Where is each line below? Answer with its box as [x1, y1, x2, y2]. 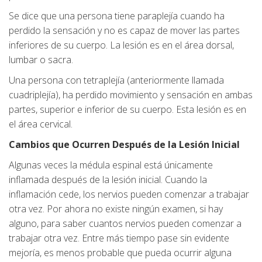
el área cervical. [9, 118, 73, 131]
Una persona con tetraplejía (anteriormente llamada [9, 74, 224, 87]
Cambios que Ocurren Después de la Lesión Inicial [9, 138, 240, 151]
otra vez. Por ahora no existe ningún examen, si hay [9, 202, 223, 216]
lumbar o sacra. [9, 53, 73, 67]
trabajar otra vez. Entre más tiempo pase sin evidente [9, 232, 229, 245]
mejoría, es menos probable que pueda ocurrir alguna [9, 246, 232, 260]
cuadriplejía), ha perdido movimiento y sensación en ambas [9, 88, 253, 102]
